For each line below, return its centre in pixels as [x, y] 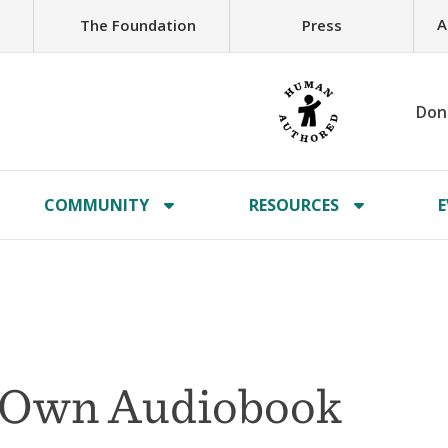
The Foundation [137, 24]
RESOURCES [293, 205]
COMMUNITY [97, 205]
